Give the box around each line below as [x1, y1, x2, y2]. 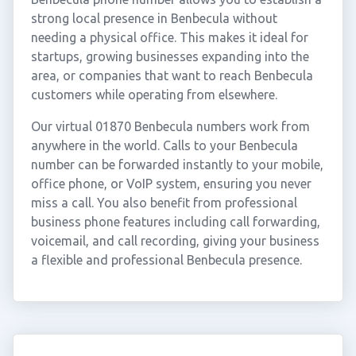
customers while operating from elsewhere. [30, 87, 277, 102]
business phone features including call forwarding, [30, 215, 320, 229]
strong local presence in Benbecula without [30, 11, 277, 25]
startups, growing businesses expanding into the [30, 49, 309, 64]
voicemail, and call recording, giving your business [30, 234, 319, 248]
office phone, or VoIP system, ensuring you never [30, 176, 311, 191]
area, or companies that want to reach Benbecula [30, 68, 313, 83]
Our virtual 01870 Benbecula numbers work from [30, 119, 310, 133]
